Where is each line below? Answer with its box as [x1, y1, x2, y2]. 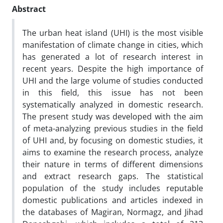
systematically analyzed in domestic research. [22, 99, 203, 110]
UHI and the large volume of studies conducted [22, 75, 203, 86]
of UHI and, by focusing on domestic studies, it [22, 134, 203, 146]
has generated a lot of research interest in [22, 51, 203, 62]
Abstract [12, 3, 46, 14]
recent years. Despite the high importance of [22, 63, 203, 74]
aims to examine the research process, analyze [22, 146, 203, 158]
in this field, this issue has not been [22, 87, 203, 98]
